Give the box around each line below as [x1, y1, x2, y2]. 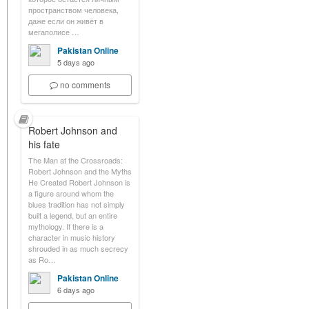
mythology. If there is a [28, 221, 103, 232]
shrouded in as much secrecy [28, 243, 128, 254]
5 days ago [57, 57, 94, 68]
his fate [28, 137, 60, 151]
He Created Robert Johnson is [28, 177, 130, 188]
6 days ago [57, 284, 94, 295]
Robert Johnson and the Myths [28, 166, 132, 177]
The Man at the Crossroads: [28, 154, 123, 166]
